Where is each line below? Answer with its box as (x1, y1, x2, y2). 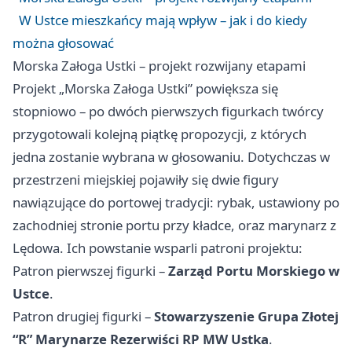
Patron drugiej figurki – (13, 307, 154, 325)
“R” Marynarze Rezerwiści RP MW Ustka (13, 330, 269, 348)
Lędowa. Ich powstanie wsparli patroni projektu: (13, 239, 302, 257)
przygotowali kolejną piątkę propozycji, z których (13, 125, 306, 143)
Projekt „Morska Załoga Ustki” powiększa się (13, 79, 278, 97)
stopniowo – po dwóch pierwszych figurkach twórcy (13, 102, 324, 120)
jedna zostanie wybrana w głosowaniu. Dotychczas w (13, 148, 330, 166)
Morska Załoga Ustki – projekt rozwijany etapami (13, 57, 306, 75)
